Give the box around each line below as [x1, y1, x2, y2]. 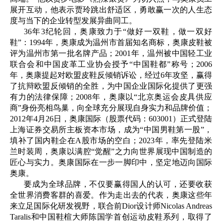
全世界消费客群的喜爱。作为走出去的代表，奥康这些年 [10, 191, 212, 200]
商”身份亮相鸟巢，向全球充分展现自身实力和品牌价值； [10, 104, 212, 112]
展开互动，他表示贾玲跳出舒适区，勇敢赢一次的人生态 [10, 5, 212, 14]
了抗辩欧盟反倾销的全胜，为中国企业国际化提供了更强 [10, 82, 212, 91]
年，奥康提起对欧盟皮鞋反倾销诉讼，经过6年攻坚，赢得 [10, 71, 212, 80]
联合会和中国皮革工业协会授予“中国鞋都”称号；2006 [10, 60, 212, 69]
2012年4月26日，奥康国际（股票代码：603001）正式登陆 [10, 114, 212, 123]
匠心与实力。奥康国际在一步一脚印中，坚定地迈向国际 [10, 158, 212, 167]
